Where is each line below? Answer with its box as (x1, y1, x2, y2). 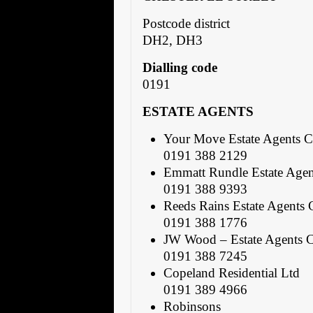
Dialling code (143, 59, 218, 75)
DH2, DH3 (143, 32, 203, 48)
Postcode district (143, 15, 231, 31)
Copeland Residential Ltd (163, 265, 300, 280)
